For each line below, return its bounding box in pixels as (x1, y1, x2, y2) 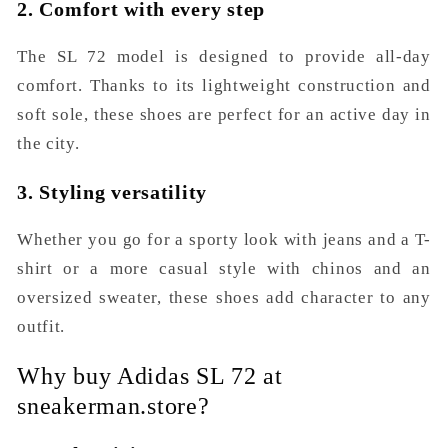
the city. (17, 134, 80, 154)
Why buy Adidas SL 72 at (17, 362, 283, 389)
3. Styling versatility (17, 180, 208, 203)
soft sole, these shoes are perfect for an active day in (17, 105, 431, 125)
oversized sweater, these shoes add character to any (17, 287, 431, 307)
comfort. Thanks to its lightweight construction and (17, 76, 431, 96)
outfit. (17, 316, 66, 336)
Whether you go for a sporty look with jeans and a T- (17, 229, 431, 249)
